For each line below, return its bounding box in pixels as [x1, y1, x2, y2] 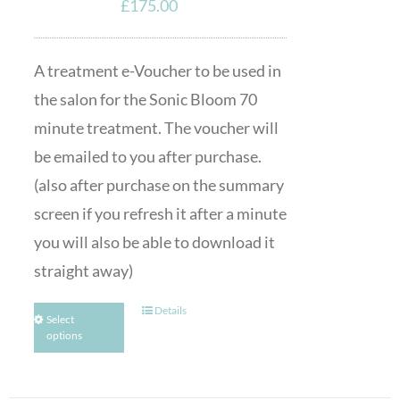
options [46, 329, 82, 342]
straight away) [33, 261, 133, 280]
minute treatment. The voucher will [33, 118, 279, 137]
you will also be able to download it [33, 232, 275, 252]
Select [46, 312, 74, 326]
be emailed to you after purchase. [33, 146, 262, 166]
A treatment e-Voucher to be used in [33, 61, 281, 80]
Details [154, 304, 187, 317]
